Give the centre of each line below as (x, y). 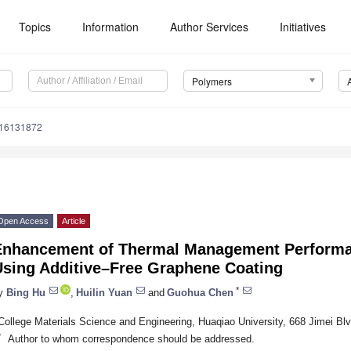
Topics (35, 27)
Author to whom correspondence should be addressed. (131, 338)
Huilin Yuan (104, 292)
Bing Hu (26, 292)
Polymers (212, 81)
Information (111, 27)
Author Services (210, 27)
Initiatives (303, 27)
